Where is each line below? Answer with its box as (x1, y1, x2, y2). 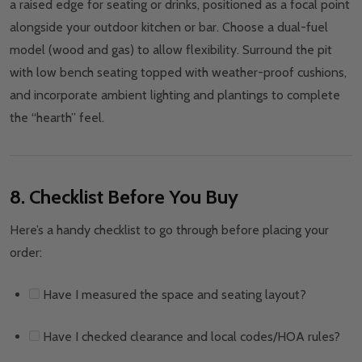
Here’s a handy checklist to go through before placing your (10, 221, 329, 238)
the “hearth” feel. (10, 109, 104, 125)
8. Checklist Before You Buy (10, 184, 238, 208)
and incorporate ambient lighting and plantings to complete (10, 86, 340, 103)
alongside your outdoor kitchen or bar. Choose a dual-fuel (10, 19, 328, 35)
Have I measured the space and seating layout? (40, 286, 306, 302)
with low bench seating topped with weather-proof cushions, (10, 64, 347, 80)
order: (10, 244, 42, 260)
